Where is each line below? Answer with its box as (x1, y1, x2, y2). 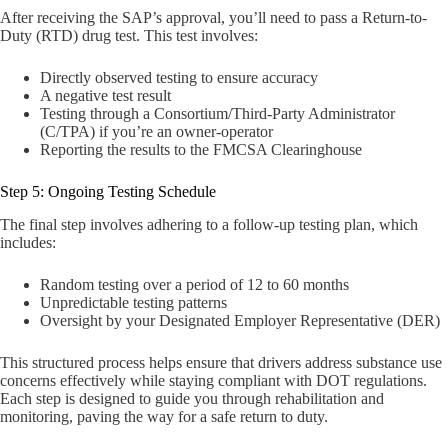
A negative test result (40, 87, 171, 105)
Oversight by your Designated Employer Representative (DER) (40, 312, 440, 330)
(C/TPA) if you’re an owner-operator (40, 123, 273, 141)
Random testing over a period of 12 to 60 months (40, 276, 349, 294)
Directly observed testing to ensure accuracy (40, 69, 318, 87)
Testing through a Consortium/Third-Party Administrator (40, 105, 395, 123)
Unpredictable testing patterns (40, 294, 227, 312)
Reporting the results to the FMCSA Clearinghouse (40, 141, 362, 159)
